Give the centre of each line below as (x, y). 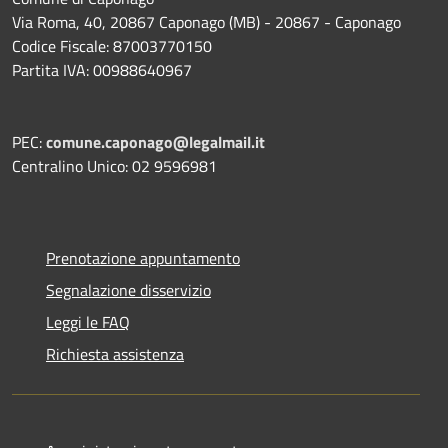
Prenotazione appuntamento (143, 258)
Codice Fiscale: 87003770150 (112, 46)
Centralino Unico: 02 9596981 (114, 166)
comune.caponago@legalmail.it (155, 142)
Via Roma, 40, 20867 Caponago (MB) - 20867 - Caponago (206, 22)
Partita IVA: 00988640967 (102, 70)
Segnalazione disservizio (128, 290)
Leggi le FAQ (88, 322)
